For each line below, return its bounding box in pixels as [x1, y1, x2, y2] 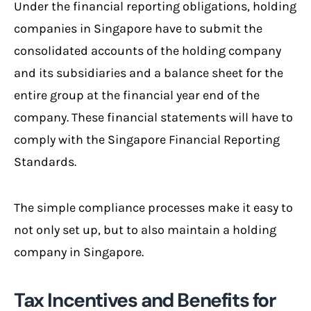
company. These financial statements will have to [14, 109, 293, 125]
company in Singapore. [14, 244, 144, 260]
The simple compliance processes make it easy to [14, 199, 293, 215]
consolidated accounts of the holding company [14, 42, 281, 58]
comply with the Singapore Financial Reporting [14, 131, 280, 147]
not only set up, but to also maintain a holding [14, 221, 276, 237]
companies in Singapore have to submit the [14, 20, 262, 36]
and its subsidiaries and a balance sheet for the [14, 65, 283, 81]
